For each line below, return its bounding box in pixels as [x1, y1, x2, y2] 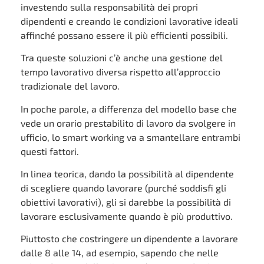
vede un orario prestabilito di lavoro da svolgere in [21, 117, 236, 128]
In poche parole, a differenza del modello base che [21, 103, 237, 114]
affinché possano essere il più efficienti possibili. [21, 29, 228, 41]
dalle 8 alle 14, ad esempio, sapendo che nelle [21, 247, 219, 259]
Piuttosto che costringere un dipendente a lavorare [21, 233, 238, 245]
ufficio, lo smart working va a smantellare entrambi [21, 131, 240, 143]
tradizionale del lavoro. [21, 80, 120, 92]
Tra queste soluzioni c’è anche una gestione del [21, 52, 223, 64]
